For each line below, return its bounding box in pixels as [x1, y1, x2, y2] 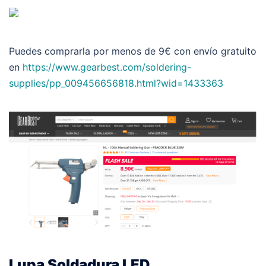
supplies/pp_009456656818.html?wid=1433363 [9, 77, 223, 89]
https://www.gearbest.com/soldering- [23, 61, 191, 73]
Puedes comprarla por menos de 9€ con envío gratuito [9, 45, 256, 57]
